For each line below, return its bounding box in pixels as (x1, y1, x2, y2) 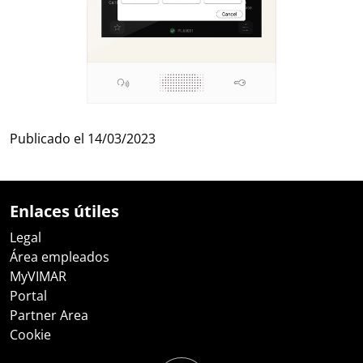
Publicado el (10, 129, 88, 147)
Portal (10, 287, 47, 305)
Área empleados (10, 248, 109, 266)
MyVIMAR (10, 267, 66, 285)
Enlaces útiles (10, 199, 119, 222)
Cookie (10, 326, 51, 344)
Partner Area (10, 306, 88, 324)
